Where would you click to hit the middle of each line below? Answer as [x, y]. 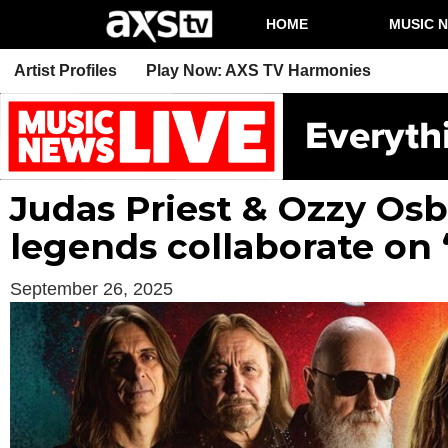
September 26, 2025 [91, 288]
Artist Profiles [65, 70]
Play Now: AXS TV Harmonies [258, 70]
